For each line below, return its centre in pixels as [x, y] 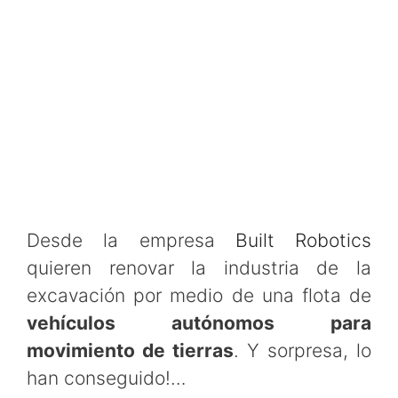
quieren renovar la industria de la [199, 268]
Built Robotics [303, 240]
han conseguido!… [106, 378]
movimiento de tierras [130, 350]
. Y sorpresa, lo [302, 350]
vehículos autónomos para [199, 323]
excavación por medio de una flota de [199, 295]
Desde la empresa [131, 240]
